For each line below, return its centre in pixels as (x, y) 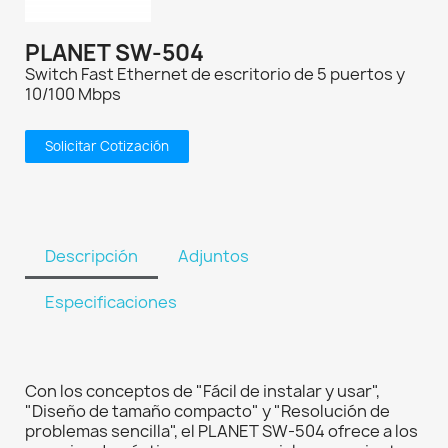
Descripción (91, 256)
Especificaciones (111, 302)
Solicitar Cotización (107, 146)
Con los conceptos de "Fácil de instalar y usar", (202, 391)
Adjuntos (213, 256)
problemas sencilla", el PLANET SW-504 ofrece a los (221, 431)
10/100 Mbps (73, 94)
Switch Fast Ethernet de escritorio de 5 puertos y (215, 74)
